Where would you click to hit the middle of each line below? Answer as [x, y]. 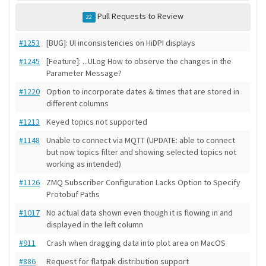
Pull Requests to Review [140, 16]
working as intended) [84, 164]
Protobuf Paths [73, 194]
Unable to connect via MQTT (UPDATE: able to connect [141, 140]
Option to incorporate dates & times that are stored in [143, 92]
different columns [77, 104]
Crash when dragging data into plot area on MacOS [136, 243]
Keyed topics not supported [97, 122]
